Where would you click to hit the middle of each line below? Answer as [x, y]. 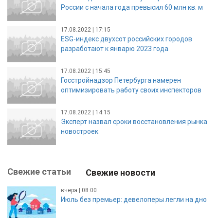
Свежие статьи [39, 171]
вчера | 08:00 [79, 190]
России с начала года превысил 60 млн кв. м [132, 7]
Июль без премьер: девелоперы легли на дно [134, 199]
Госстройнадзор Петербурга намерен [121, 80]
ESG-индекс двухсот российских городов [127, 39]
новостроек [80, 131]
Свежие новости [120, 172]
